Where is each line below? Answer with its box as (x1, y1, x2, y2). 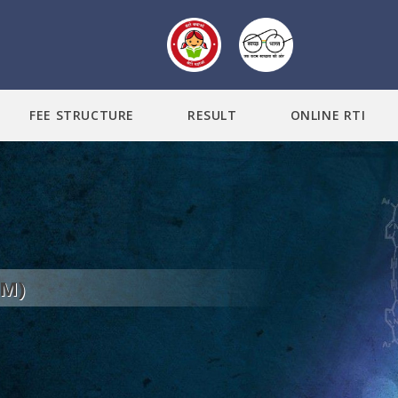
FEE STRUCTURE (29, 107, 134, 124)
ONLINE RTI (290, 107, 366, 124)
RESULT (187, 107, 237, 124)
